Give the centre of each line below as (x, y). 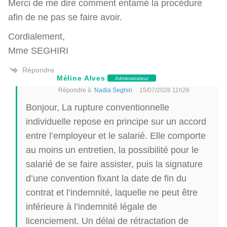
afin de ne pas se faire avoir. (65, 17)
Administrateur (132, 78)
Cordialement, (36, 36)
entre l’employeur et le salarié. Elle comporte (116, 136)
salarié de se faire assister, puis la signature (114, 164)
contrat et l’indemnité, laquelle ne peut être (112, 193)
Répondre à (76, 90)
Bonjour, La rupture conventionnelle (98, 107)
